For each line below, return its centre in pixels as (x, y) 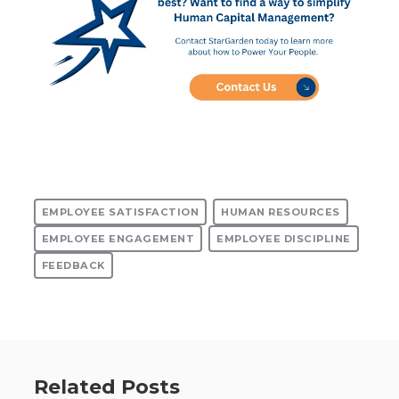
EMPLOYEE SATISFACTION (120, 212)
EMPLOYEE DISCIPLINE (284, 238)
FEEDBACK (73, 265)
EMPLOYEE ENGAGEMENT (118, 238)
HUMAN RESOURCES (281, 212)
